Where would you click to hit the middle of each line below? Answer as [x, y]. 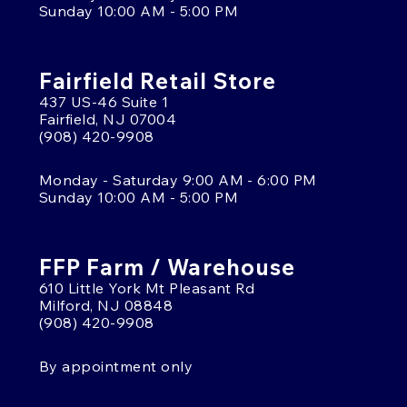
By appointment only [116, 366]
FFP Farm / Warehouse [167, 267]
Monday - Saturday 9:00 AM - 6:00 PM [178, 179]
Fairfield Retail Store [158, 80]
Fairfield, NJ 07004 [108, 119]
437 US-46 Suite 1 [104, 101]
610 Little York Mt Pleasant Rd [147, 288]
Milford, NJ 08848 [106, 305]
